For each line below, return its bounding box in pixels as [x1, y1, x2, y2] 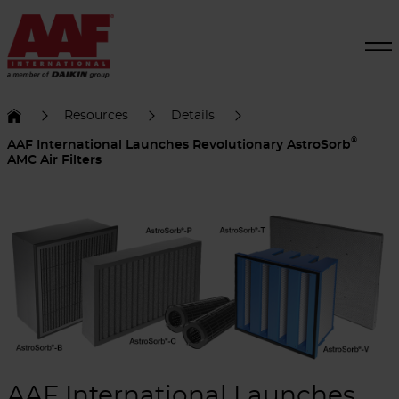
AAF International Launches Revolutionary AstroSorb [7, 138, 351, 151]
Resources [64, 109, 128, 122]
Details [171, 109, 215, 122]
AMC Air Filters [7, 153, 102, 167]
